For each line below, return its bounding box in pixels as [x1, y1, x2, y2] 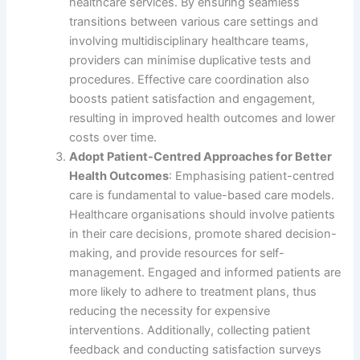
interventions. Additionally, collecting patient [69, 322, 311, 337]
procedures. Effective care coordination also [69, 72, 310, 87]
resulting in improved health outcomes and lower [69, 110, 336, 125]
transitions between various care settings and [69, 14, 319, 29]
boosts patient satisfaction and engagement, [69, 91, 316, 106]
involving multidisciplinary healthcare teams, [69, 33, 309, 48]
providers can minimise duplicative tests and [69, 52, 312, 67]
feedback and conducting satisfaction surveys [69, 342, 322, 357]
